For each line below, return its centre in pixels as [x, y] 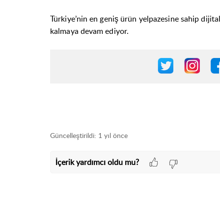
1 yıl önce [113, 135]
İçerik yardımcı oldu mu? [97, 162]
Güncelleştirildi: [73, 135]
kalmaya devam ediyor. [90, 31]
